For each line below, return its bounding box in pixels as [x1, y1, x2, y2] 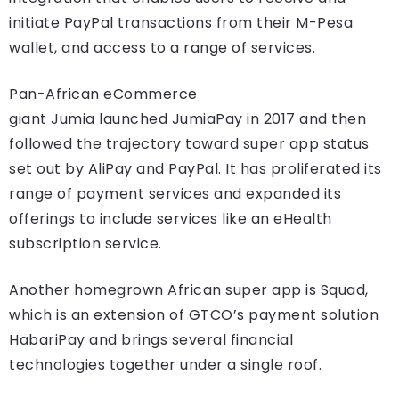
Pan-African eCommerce [9, 84, 198, 105]
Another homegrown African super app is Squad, [9, 280, 369, 301]
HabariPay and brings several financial [9, 330, 293, 351]
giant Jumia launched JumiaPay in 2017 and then [9, 109, 366, 130]
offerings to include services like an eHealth [9, 208, 332, 230]
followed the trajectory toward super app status [9, 134, 370, 155]
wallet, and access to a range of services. [9, 37, 315, 59]
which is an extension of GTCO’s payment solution [9, 305, 379, 326]
